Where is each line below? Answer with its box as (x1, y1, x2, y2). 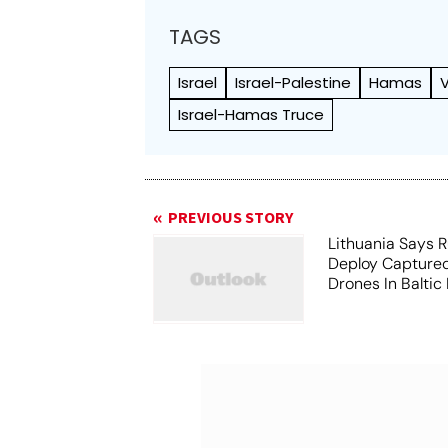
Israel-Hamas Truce (178, 104, 325, 125)
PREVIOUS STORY (168, 207, 294, 229)
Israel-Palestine (235, 72, 352, 93)
